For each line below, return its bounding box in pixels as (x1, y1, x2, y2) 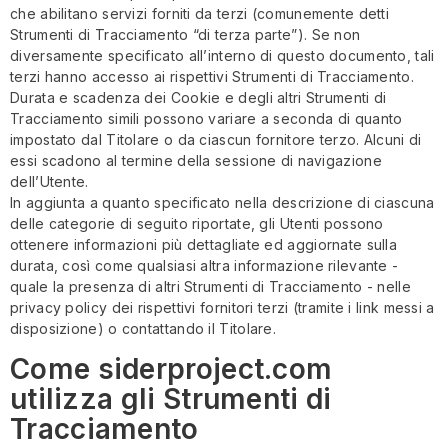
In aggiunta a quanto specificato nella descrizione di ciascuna (10, 194, 435, 212)
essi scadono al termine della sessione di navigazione (10, 152, 382, 170)
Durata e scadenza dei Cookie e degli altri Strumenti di (10, 89, 387, 107)
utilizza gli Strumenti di (10, 381, 332, 416)
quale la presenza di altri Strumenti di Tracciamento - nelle (10, 278, 411, 296)
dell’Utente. (10, 173, 89, 191)
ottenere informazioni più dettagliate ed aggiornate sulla (10, 236, 398, 254)
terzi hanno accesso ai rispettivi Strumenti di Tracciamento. (10, 68, 414, 86)
